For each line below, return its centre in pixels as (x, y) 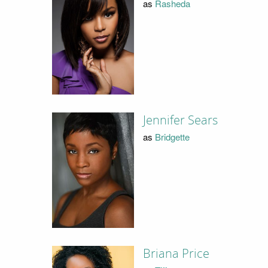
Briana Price (176, 253)
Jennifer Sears (181, 120)
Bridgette (173, 137)
